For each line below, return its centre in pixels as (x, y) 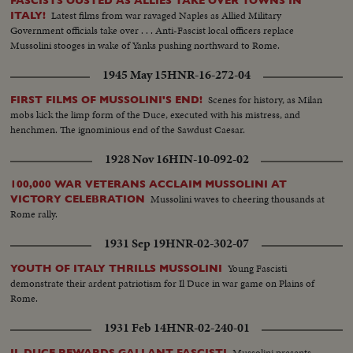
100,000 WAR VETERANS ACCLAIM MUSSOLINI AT (149, 184)
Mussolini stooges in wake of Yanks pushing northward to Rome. (145, 45)
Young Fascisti (258, 268)
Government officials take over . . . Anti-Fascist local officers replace (152, 30)
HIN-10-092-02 (208, 159)
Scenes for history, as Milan (266, 99)
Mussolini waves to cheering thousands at (238, 199)
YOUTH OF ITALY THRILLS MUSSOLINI (117, 268)
